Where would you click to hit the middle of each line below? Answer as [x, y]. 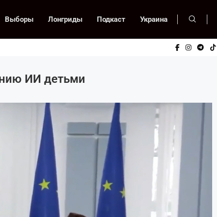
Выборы [19, 19]
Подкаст [111, 19]
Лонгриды [65, 19]
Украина [154, 19]
